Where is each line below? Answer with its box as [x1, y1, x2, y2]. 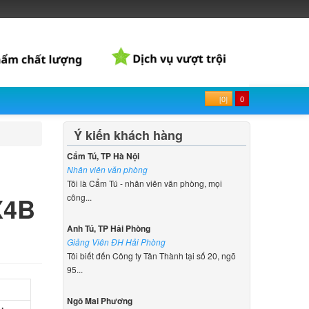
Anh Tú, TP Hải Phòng [67, 221, 151, 235]
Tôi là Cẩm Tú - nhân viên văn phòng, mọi [67, 177, 223, 189]
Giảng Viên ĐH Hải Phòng [67, 235, 166, 248]
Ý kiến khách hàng [74, 126, 183, 144]
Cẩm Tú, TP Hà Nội [67, 149, 140, 162]
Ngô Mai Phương [67, 294, 133, 307]
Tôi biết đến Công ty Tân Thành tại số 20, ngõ [67, 249, 237, 261]
